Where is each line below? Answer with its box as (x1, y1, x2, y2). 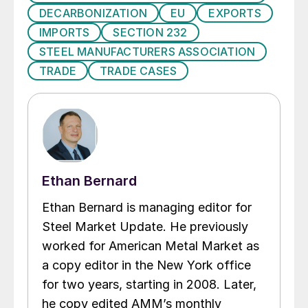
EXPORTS (208, 6, 261, 21)
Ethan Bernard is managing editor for (42, 200, 252, 215)
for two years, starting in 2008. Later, (42, 277, 256, 292)
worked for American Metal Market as (42, 239, 259, 254)
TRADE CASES (100, 64, 177, 78)
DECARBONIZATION (39, 6, 147, 21)
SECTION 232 (113, 25, 188, 40)
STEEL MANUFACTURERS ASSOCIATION (39, 45, 256, 59)
